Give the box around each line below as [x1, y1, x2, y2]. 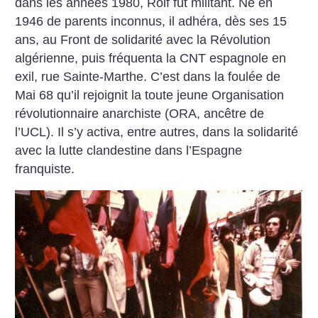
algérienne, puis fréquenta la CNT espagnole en [15, 50, 287, 65]
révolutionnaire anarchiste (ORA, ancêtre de [15, 106, 265, 121]
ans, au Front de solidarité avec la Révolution [15, 32, 271, 47]
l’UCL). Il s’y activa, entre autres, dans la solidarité [15, 124, 299, 139]
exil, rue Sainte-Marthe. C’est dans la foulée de [15, 69, 281, 84]
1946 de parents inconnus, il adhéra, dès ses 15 [15, 13, 291, 28]
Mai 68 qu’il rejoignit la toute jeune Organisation [15, 87, 285, 102]
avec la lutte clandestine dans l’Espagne [15, 143, 243, 158]
